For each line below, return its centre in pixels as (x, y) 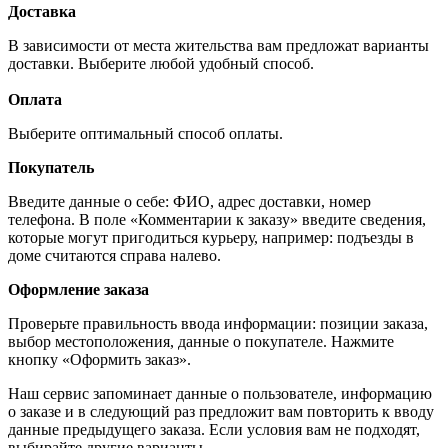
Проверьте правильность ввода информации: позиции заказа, (218, 323)
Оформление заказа (78, 289)
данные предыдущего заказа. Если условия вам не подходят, (214, 429)
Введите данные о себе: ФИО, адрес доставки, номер (189, 201)
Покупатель (51, 167)
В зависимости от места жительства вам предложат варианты (218, 45)
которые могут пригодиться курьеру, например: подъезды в (211, 237)
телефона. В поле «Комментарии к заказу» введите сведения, (217, 219)
